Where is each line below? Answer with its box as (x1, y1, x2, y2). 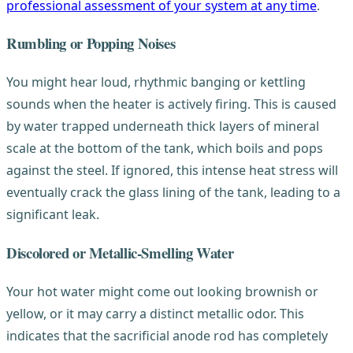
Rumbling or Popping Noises (6, 32, 176, 54)
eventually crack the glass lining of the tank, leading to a (6, 184, 340, 202)
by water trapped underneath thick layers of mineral (6, 117, 319, 136)
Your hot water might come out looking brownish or (6, 282, 318, 300)
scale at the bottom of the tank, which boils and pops (6, 139, 323, 158)
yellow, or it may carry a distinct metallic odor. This (6, 304, 304, 322)
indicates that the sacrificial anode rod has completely (6, 326, 328, 344)
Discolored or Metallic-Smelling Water (6, 241, 234, 263)
